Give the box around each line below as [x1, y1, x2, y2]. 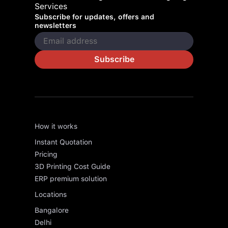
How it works [35, 122, 77, 130]
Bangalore [35, 206, 69, 214]
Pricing [35, 150, 58, 158]
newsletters [35, 21, 76, 30]
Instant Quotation [35, 137, 92, 146]
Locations [35, 190, 67, 198]
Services [35, 1, 67, 11]
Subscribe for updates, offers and [35, 12, 154, 21]
